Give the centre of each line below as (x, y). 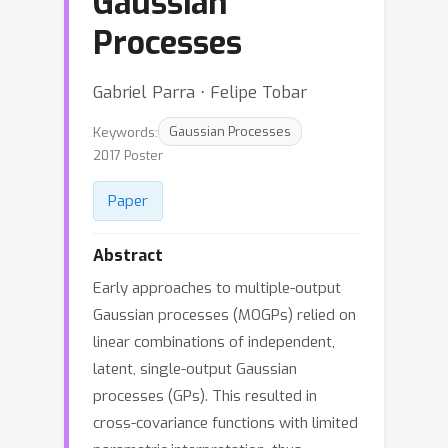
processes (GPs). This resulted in (205, 396)
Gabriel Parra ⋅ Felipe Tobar (200, 92)
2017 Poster (128, 155)
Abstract (128, 255)
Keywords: (125, 131)
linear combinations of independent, (214, 342)
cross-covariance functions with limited (225, 423)
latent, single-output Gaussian (195, 369)
